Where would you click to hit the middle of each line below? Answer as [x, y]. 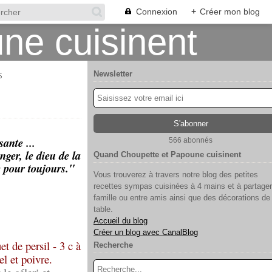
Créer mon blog [230, 12]
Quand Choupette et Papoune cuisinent [167, 155]
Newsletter [113, 74]
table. [103, 209]
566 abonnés [191, 140]
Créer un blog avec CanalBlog [146, 232]
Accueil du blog [121, 221]
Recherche [113, 245]
